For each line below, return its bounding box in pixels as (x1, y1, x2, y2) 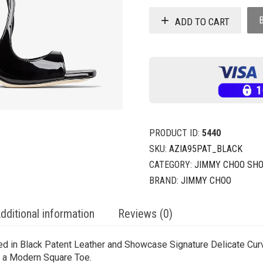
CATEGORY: (149, 159, 194, 171)
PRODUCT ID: (149, 127, 202, 139)
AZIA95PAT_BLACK (169, 143, 242, 155)
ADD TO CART (175, 15, 230, 28)
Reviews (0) (118, 207, 173, 221)
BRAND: (149, 175, 181, 187)
